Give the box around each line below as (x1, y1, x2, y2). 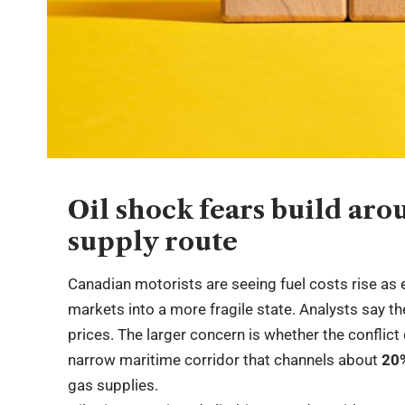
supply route (68, 225, 239, 257)
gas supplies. (68, 376, 159, 395)
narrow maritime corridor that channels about (68, 351, 382, 370)
